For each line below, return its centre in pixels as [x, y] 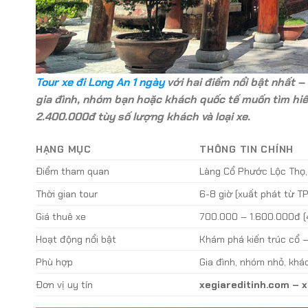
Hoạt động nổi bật [76, 240]
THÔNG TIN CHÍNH [246, 150]
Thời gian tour [67, 194]
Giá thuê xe [61, 217]
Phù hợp [54, 262]
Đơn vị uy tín [64, 285]
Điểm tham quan [73, 172]
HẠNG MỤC [64, 150]
